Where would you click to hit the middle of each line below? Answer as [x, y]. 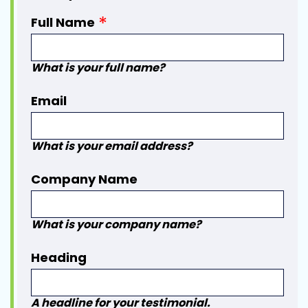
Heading [59, 257]
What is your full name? [98, 68]
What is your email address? [112, 146]
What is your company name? [116, 224]
